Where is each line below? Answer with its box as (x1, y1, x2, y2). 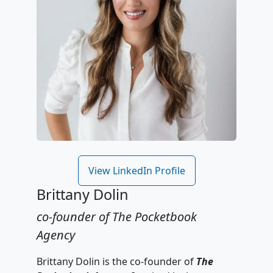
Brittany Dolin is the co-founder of (37, 255, 196, 269)
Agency (37, 227, 75, 244)
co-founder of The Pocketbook (37, 208, 197, 225)
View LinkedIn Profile (88, 164, 185, 178)
